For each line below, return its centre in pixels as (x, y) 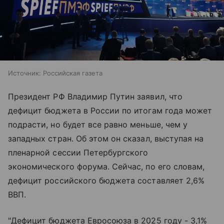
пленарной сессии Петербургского (78, 153)
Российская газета (73, 73)
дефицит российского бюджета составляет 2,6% (106, 181)
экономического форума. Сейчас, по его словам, (106, 167)
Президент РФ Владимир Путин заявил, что (95, 97)
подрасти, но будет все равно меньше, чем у (98, 125)
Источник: (24, 73)
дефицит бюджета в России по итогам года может (110, 111)
